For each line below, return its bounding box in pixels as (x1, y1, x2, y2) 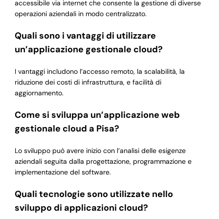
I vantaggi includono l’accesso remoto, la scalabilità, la (14, 67, 185, 76)
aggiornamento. (14, 88, 64, 98)
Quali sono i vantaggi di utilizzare (14, 30, 156, 42)
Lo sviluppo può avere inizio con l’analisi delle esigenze (14, 146, 186, 155)
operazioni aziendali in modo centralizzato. (14, 9, 147, 19)
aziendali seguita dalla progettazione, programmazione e (14, 157, 192, 166)
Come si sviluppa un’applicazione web (14, 109, 180, 121)
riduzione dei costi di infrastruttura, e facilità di (14, 78, 161, 87)
